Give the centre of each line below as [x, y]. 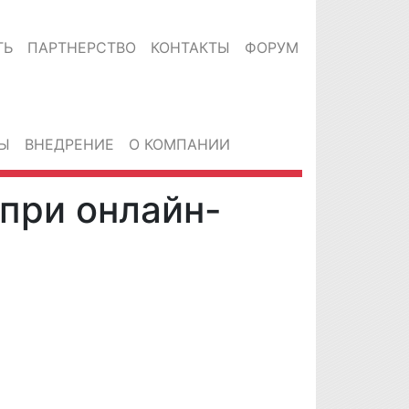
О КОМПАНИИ [179, 144]
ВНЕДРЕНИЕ [69, 144]
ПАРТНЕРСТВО [82, 47]
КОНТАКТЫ [190, 47]
